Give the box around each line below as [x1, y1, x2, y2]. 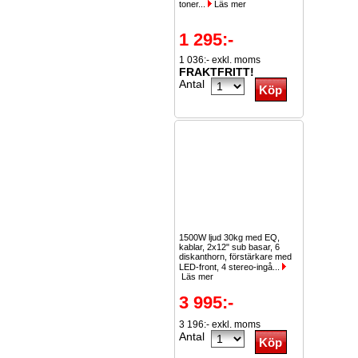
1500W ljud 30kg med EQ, [179, 233, 280, 242]
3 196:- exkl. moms [179, 319, 261, 330]
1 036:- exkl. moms [179, 54, 261, 66]
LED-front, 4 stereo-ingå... [179, 262, 282, 272]
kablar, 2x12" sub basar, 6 [179, 242, 280, 252]
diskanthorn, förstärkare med [179, 252, 292, 261]
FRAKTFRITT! [179, 66, 254, 78]
